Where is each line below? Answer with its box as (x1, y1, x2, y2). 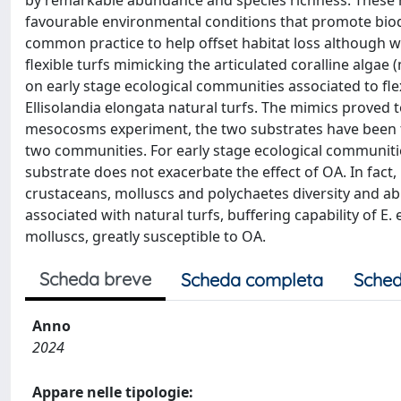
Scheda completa (181, 269, 323, 291)
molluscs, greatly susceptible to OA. (25, 226, 266, 246)
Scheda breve (39, 268, 151, 290)
